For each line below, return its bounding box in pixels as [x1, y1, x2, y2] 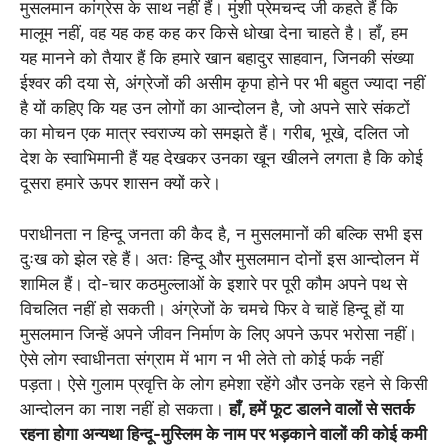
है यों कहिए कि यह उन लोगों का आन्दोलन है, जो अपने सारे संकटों [20, 98, 410, 119]
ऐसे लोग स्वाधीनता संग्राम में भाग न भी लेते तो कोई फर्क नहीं [20, 348, 383, 369]
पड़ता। [20, 373, 68, 394]
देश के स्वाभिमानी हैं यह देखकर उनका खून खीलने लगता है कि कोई [20, 148, 423, 169]
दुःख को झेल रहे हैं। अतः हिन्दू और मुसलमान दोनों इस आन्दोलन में [20, 248, 419, 269]
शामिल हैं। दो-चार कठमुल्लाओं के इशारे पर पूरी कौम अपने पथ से [20, 273, 407, 294]
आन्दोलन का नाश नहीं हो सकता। [20, 398, 229, 419]
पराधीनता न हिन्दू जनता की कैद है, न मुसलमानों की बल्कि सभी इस [20, 223, 422, 244]
